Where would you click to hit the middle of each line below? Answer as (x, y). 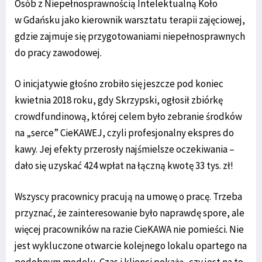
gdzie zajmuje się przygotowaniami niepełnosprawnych (130, 37)
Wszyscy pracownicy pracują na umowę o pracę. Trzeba (128, 197)
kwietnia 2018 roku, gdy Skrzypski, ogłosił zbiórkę (119, 100)
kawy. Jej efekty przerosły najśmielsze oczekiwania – (125, 149)
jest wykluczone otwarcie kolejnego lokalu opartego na (131, 246)
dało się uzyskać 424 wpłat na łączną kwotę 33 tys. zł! (124, 166)
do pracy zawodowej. (58, 53)
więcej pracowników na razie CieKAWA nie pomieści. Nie (129, 230)
